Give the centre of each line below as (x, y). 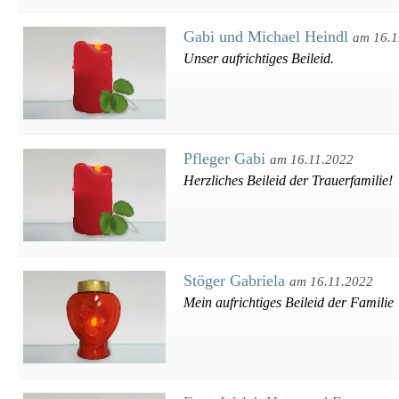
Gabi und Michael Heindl (268, 37)
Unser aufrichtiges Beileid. (259, 58)
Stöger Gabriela (236, 281)
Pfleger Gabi (227, 159)
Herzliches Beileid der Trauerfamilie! (288, 180)
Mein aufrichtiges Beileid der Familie (289, 302)
